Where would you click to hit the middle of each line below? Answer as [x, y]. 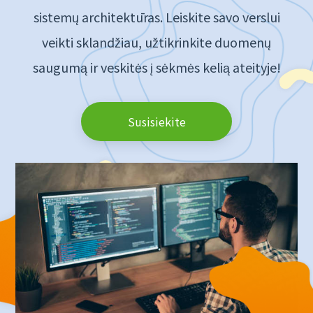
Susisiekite [156, 122]
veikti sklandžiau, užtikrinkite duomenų [156, 42]
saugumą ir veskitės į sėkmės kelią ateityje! [156, 67]
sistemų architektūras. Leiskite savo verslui [156, 17]
